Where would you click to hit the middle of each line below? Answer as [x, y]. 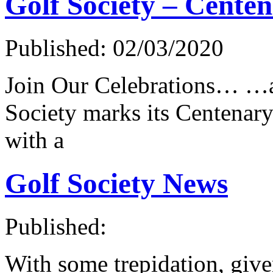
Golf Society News [116, 183]
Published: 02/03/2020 [114, 48]
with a [34, 140]
